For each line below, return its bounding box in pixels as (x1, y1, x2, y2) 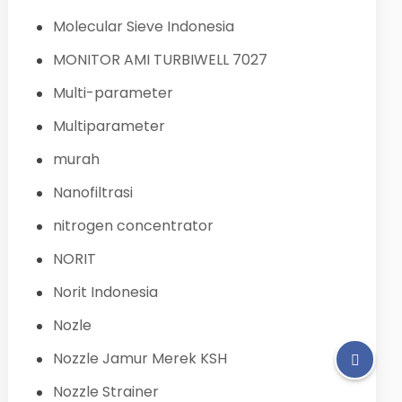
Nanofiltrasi (52, 181, 133, 203)
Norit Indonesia (52, 281, 158, 302)
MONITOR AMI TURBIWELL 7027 (52, 48, 267, 70)
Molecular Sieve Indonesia (52, 15, 234, 37)
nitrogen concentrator (52, 214, 214, 236)
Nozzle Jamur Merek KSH (52, 347, 227, 369)
